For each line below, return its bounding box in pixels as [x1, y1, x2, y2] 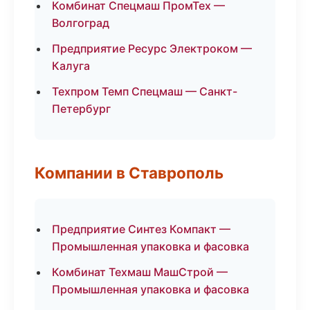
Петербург [52, 102, 111, 116]
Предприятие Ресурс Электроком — [52, 42, 252, 55]
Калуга [52, 59, 90, 73]
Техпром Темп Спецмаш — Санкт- [52, 84, 237, 98]
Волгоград [52, 16, 109, 30]
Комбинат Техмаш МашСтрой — [52, 265, 228, 279]
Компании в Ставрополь [35, 163, 224, 182]
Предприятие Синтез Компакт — [52, 222, 230, 236]
